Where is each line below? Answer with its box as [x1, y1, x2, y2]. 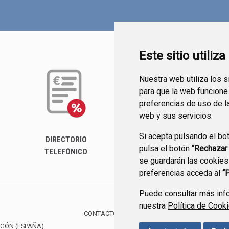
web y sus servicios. [139, 111, 213, 121]
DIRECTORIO [45, 135, 87, 144]
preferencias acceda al [139, 168, 222, 178]
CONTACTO [84, 210, 118, 217]
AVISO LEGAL [163, 210, 202, 217]
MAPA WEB [124, 210, 156, 217]
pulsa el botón [139, 144, 192, 153]
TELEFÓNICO [44, 147, 87, 156]
